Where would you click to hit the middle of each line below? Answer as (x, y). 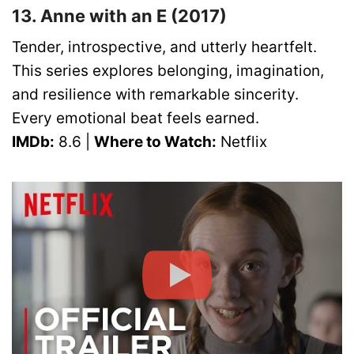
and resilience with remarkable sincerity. (155, 95)
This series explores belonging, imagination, (168, 71)
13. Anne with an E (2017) (119, 15)
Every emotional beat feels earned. (136, 119)
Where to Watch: (155, 142)
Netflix (242, 142)
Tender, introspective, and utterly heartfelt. (164, 47)
